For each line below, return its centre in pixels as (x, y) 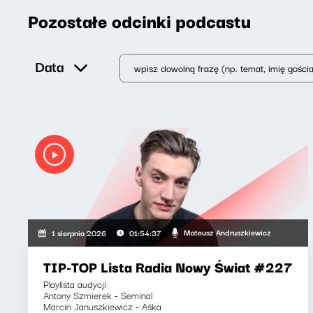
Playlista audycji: (76, 283)
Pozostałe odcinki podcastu (139, 20)
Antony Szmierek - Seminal (98, 294)
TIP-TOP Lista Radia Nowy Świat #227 (168, 266)
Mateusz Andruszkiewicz (227, 232)
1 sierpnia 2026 (79, 232)
